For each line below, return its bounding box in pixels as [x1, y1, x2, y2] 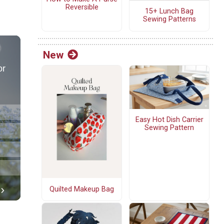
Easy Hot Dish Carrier [135, 115, 203, 124]
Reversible [65, 2, 98, 11]
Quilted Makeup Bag [49, 184, 114, 193]
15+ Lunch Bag [145, 7, 193, 16]
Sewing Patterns [142, 15, 196, 24]
